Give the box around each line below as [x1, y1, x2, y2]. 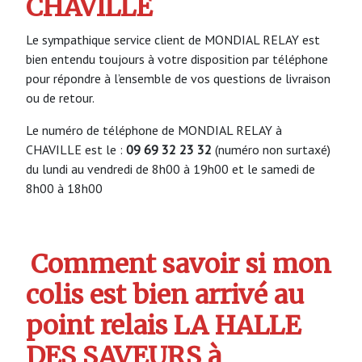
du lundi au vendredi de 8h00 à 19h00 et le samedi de [26, 160, 315, 177]
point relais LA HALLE [26, 309, 301, 343]
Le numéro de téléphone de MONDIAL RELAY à [26, 121, 282, 138]
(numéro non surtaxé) [212, 141, 330, 158]
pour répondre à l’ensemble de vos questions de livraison [26, 69, 330, 86]
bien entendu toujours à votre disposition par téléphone [26, 50, 328, 67]
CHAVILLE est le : [26, 141, 126, 158]
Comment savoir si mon [31, 248, 332, 281]
